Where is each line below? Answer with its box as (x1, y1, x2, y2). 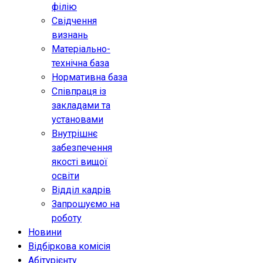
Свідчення (52, 15, 97, 26)
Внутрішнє (52, 128, 97, 139)
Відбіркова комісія (28, 241, 110, 252)
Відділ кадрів (52, 184, 111, 195)
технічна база (52, 58, 109, 69)
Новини (28, 227, 62, 238)
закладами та (52, 100, 110, 111)
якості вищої (52, 156, 107, 167)
